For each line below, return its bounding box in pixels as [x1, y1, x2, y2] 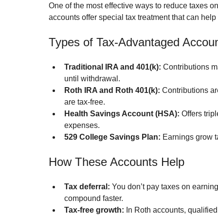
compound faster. [64, 194, 123, 203]
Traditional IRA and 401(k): [64, 63, 161, 72]
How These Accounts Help [49, 155, 184, 169]
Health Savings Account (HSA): [64, 109, 180, 118]
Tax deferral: [64, 182, 110, 191]
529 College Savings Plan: [64, 133, 161, 142]
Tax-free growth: [64, 206, 124, 215]
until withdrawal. [64, 74, 120, 83]
